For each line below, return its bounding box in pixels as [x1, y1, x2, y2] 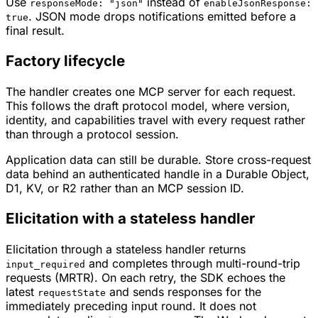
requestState [38, 287, 106, 298]
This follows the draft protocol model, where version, [6, 98, 290, 113]
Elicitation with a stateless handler [6, 209, 255, 228]
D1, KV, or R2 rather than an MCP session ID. [6, 180, 244, 195]
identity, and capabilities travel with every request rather [6, 112, 305, 127]
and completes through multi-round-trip [85, 256, 300, 270]
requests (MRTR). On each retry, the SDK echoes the [6, 270, 285, 285]
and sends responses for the [106, 284, 261, 299]
